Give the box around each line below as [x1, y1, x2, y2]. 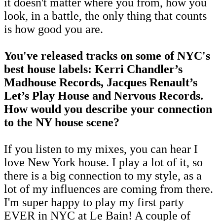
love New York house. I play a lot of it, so [4, 155, 203, 169]
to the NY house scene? [4, 115, 119, 129]
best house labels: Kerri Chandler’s [4, 62, 183, 75]
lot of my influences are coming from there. [4, 182, 213, 195]
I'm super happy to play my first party [4, 195, 184, 209]
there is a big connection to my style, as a [4, 169, 202, 182]
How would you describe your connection [4, 102, 212, 115]
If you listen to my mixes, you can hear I [4, 142, 198, 155]
